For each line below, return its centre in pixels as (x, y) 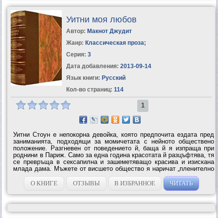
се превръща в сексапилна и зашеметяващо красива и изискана (114, 162)
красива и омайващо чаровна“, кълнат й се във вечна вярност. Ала (114, 175)
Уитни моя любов (101, 19)
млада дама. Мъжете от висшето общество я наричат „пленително (114, 168)
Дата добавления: (92, 66)
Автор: (76, 31)
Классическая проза (114, 43)
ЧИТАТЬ (181, 183)
